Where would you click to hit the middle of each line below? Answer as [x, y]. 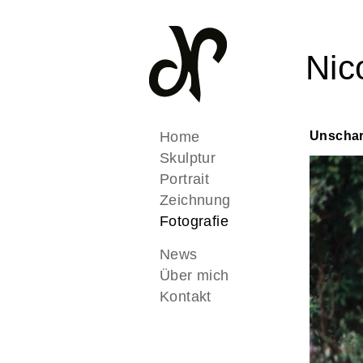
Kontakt [186, 297]
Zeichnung [195, 201]
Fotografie [194, 222]
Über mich [194, 276]
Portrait [185, 179]
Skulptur [188, 158]
